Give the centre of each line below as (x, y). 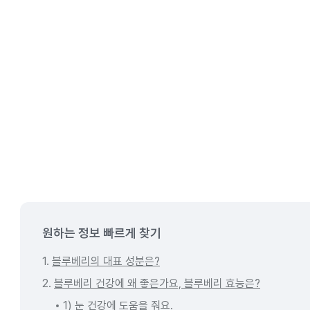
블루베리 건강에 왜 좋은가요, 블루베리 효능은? (157, 283)
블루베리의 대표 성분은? (106, 261)
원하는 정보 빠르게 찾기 (102, 233)
